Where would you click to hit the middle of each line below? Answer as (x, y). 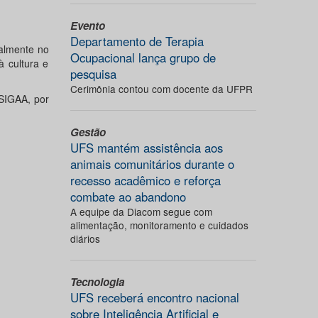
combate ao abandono (128, 197)
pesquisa (93, 74)
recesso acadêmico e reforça (145, 180)
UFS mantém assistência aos (146, 148)
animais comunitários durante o (152, 164)
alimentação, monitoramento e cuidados (159, 225)
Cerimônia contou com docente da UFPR (161, 89)
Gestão (88, 132)
